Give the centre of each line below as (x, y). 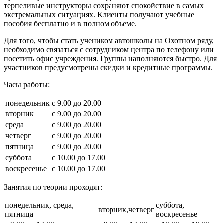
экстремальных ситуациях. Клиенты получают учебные (99, 15)
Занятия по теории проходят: (54, 187)
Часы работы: (27, 85)
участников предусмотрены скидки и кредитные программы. (108, 68)
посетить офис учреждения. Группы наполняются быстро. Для (110, 59)
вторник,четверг (126, 210)
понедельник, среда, (39, 205)
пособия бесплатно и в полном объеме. (70, 24)
